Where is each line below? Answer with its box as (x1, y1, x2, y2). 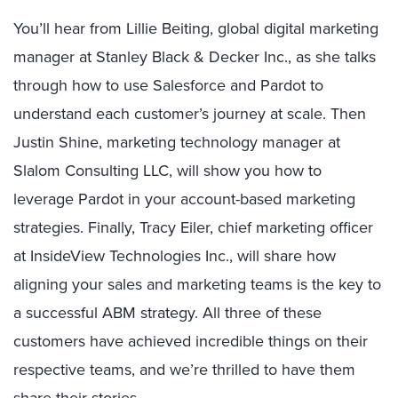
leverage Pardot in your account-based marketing (13, 187, 355, 211)
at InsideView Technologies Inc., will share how (13, 243, 336, 267)
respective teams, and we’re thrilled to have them (13, 357, 355, 381)
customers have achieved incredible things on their (13, 329, 368, 353)
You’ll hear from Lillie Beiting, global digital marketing (13, 16, 378, 40)
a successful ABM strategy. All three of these (13, 300, 322, 324)
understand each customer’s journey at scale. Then (13, 101, 366, 125)
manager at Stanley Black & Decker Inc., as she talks (13, 44, 376, 68)
